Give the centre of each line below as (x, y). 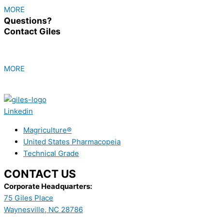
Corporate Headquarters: (48, 186)
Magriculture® (47, 130)
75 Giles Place (29, 198)
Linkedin (18, 111)
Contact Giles (32, 31)
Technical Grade (51, 153)
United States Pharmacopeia (72, 142)
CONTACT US (40, 174)
